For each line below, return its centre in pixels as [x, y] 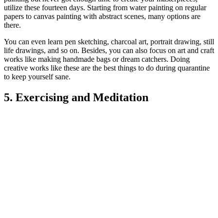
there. [12, 25]
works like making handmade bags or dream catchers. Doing [97, 59]
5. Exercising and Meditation [76, 97]
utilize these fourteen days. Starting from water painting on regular [105, 8]
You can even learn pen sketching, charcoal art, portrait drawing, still [109, 42]
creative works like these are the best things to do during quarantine [107, 68]
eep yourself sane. [43, 77]
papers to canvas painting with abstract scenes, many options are [102, 17]
